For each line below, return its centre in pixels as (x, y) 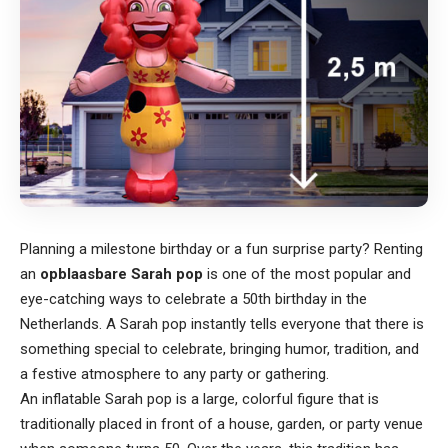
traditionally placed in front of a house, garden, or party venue (221, 423)
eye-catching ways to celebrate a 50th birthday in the (193, 298)
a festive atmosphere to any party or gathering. (174, 373)
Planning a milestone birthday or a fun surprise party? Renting (221, 248)
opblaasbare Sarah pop (121, 273)
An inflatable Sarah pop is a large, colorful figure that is (199, 398)
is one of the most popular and (307, 273)
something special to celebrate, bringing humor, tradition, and (219, 348)
